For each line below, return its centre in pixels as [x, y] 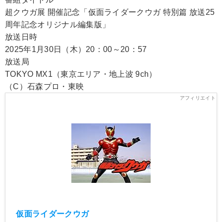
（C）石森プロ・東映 [45, 86]
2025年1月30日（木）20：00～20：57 [76, 49]
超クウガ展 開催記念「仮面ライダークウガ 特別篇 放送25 [110, 12]
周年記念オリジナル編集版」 [58, 24]
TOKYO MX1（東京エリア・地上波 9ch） [81, 74]
